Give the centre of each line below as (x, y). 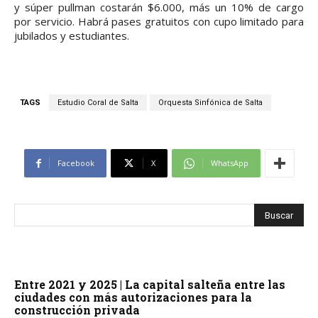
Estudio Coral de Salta (98, 103)
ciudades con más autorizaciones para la (133, 297)
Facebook (76, 163)
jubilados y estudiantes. (72, 36)
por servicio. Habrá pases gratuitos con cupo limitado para (159, 22)
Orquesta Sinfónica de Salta (210, 103)
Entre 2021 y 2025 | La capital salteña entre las (150, 285)
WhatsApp (229, 163)
